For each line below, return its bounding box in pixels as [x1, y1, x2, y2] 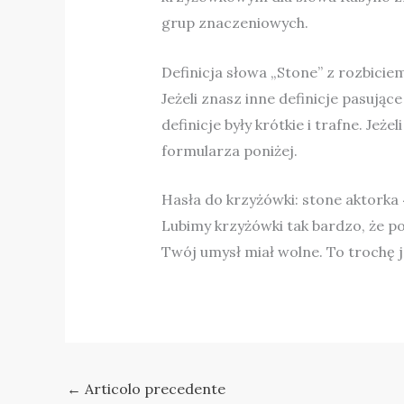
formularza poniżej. [161, 141, 298, 160]
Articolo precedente [81, 379, 225, 398]
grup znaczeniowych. [161, 14, 308, 32]
